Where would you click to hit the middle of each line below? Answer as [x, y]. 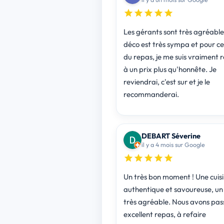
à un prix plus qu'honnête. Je [170, 69]
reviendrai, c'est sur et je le [166, 81]
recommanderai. [151, 94]
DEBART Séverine [171, 135]
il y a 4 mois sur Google [173, 144]
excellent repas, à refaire [164, 214]
